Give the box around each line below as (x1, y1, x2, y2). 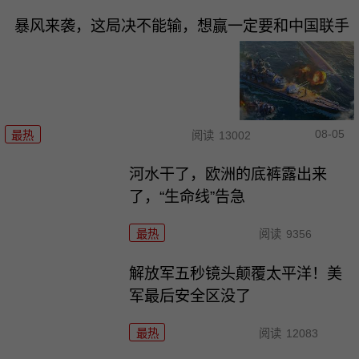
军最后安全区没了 (129, 288, 252, 305)
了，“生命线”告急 (129, 188, 246, 206)
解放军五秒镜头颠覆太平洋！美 (129, 265, 343, 283)
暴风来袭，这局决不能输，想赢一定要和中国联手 (14, 18, 349, 35)
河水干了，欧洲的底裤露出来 (129, 166, 328, 184)
